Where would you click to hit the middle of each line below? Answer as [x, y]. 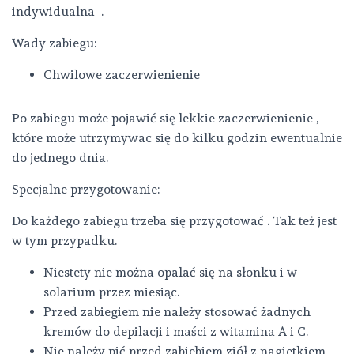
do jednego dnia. [60, 158]
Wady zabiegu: [54, 43]
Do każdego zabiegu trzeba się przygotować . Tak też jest [174, 221]
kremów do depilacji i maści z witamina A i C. [176, 331]
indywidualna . [58, 11]
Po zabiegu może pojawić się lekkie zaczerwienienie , [165, 118]
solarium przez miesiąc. [111, 292]
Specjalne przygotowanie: [86, 189]
